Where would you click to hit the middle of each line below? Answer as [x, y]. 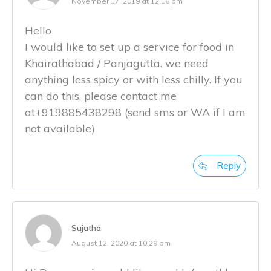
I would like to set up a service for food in [129, 47]
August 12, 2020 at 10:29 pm [121, 243]
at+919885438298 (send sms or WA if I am [135, 112]
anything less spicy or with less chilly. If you [134, 80]
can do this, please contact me [101, 96]
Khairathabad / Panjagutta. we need [117, 63]
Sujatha [86, 228]
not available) [60, 129]
